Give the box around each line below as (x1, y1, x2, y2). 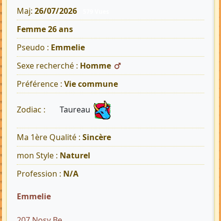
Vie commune (64, 78, 118, 90)
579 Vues (82, 7, 109, 16)
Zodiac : (17, 104, 47, 115)
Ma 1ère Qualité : (17, 132, 82, 143)
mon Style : (17, 150, 60, 161)
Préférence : (17, 78, 64, 90)
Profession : (17, 168, 63, 180)
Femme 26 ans (17, 24, 73, 35)
